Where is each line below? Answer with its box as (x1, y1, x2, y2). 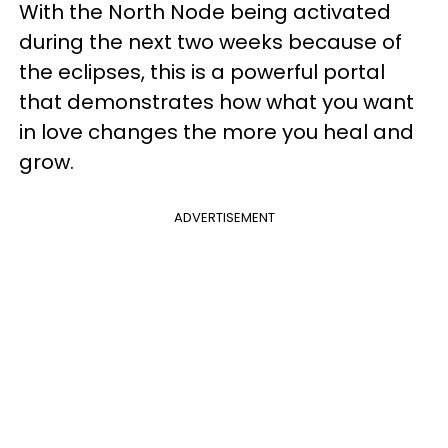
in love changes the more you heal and (19, 117, 414, 146)
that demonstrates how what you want (19, 87, 414, 116)
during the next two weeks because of (19, 27, 402, 56)
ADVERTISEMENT (173, 207, 275, 227)
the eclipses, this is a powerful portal (19, 57, 385, 86)
